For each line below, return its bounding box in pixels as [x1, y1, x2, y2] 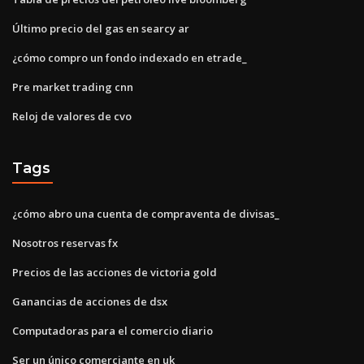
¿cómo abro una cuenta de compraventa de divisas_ [12, 206, 279, 222]
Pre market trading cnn [12, 80, 133, 95]
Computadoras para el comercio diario [12, 323, 213, 339]
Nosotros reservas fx [12, 236, 118, 251]
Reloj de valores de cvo [12, 109, 132, 124]
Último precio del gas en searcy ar [12, 21, 189, 37]
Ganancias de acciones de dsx [12, 294, 167, 310]
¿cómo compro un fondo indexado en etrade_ [12, 50, 247, 66]
